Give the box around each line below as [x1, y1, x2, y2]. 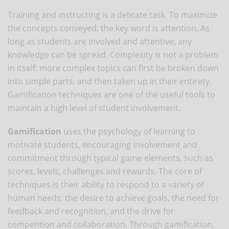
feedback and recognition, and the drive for [8, 205, 174, 217]
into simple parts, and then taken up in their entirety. [8, 75, 212, 87]
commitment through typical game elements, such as [8, 152, 213, 164]
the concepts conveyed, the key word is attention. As [8, 22, 210, 34]
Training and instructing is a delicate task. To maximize [8, 9, 217, 20]
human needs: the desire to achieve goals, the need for [8, 192, 219, 203]
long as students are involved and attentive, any [8, 35, 192, 47]
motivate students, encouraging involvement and [8, 139, 197, 150]
